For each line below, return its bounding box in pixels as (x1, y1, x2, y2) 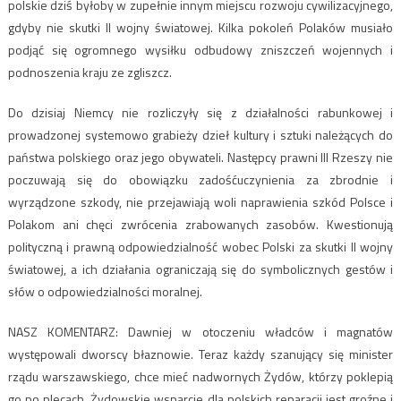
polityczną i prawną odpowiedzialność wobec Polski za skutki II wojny (7, 237, 394, 257)
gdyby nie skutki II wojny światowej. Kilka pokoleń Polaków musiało (7, 18, 394, 38)
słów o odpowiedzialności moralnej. (7, 282, 202, 302)
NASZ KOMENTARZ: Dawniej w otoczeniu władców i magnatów (7, 322, 394, 342)
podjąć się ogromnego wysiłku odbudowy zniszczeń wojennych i (7, 40, 394, 60)
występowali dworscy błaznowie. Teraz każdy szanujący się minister (7, 345, 394, 364)
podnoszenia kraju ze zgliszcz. (7, 63, 172, 82)
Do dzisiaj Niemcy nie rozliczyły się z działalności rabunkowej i (7, 103, 394, 123)
